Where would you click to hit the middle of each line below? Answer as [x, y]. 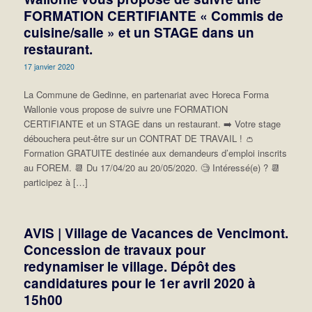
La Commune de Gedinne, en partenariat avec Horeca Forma [146, 94]
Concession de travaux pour [114, 249]
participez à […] [55, 182]
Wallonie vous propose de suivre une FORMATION [125, 109]
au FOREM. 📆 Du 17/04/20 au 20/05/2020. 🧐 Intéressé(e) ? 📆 [151, 167]
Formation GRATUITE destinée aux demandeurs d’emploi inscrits [155, 153]
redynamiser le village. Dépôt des [130, 266]
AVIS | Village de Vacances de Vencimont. [156, 233]
